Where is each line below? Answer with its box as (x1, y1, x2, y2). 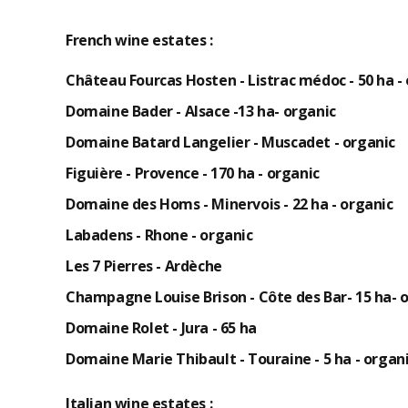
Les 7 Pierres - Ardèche (66, 256, 222, 276)
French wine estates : (66, 30, 213, 50)
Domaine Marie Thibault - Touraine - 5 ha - (66, 349, 363, 369)
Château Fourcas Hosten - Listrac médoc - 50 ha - (66, 70, 406, 90)
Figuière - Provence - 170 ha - (66, 163, 267, 183)
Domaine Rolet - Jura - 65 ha (66, 318, 257, 338)
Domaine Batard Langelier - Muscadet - (66, 132, 342, 152)
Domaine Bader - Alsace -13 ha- (66, 101, 283, 121)
